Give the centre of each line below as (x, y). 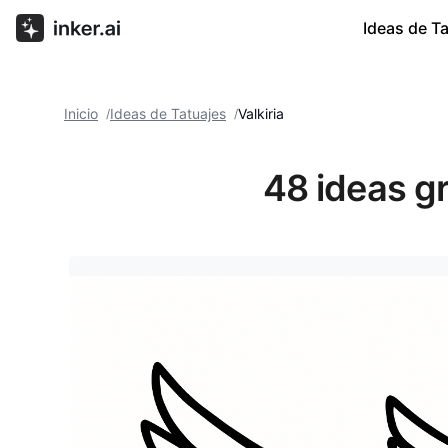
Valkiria (261, 113)
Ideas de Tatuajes (168, 113)
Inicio (81, 113)
